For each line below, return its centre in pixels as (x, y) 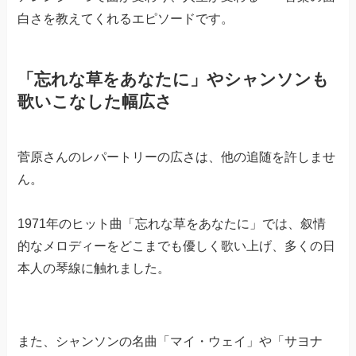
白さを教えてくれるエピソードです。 (126, 19)
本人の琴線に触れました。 (94, 268)
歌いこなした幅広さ (95, 102)
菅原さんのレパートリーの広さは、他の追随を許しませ (177, 157)
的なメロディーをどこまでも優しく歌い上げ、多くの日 (177, 246)
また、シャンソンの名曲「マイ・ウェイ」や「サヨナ (170, 341)
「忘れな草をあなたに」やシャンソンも (174, 79)
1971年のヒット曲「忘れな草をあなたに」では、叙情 (172, 223)
